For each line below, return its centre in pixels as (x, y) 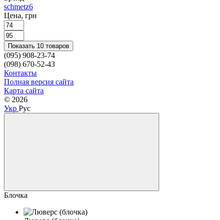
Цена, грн (20, 15)
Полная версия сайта (39, 82)
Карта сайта (24, 90)
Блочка (16, 195)
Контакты (20, 73)
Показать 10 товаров (39, 46)
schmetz (16, 6)
